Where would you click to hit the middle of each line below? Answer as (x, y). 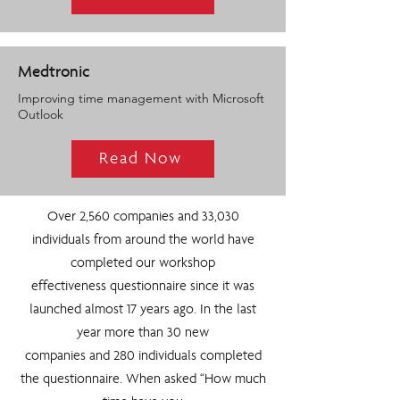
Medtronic (54, 73)
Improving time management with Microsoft (141, 98)
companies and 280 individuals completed (143, 357)
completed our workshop (143, 264)
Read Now (141, 159)
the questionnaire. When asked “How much (143, 380)
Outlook (41, 114)
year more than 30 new (143, 334)
